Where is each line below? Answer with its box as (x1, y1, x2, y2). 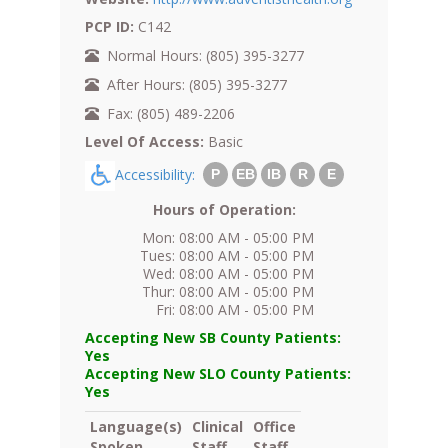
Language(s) (90, 416, 182, 436)
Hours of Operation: (152, 199, 296, 219)
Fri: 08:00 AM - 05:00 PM (156, 299, 314, 319)
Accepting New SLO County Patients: (85, 363, 351, 383)
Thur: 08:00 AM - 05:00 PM (142, 281, 314, 301)
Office (253, 416, 296, 436)
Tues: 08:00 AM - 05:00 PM (140, 245, 314, 265)
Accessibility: (115, 164, 203, 184)
